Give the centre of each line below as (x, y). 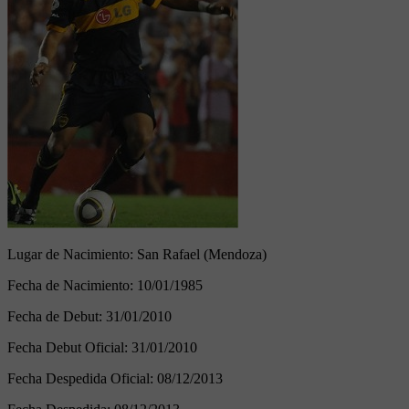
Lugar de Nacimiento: (72, 254)
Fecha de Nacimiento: (72, 285)
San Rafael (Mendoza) (202, 254)
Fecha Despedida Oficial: (82, 378)
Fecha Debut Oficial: (69, 347)
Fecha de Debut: (57, 316)
